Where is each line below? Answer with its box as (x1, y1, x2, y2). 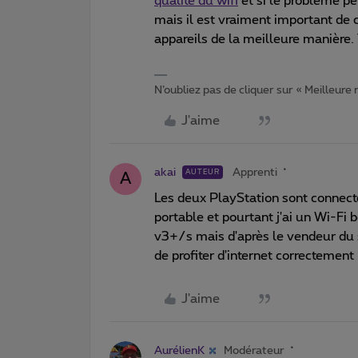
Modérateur (224, 344, 284, 356)
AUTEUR (185, 168, 220, 176)
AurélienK (154, 344, 205, 356)
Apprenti (233, 166, 277, 178)
